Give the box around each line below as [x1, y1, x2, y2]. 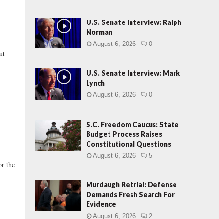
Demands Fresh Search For [86, 190, 175, 198]
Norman [86, 28, 112, 36]
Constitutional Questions [86, 139, 171, 148]
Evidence [86, 199, 116, 208]
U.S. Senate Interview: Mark [86, 69, 180, 78]
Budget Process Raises [86, 130, 162, 138]
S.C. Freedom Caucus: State [86, 120, 179, 129]
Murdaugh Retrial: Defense [86, 180, 177, 189]
